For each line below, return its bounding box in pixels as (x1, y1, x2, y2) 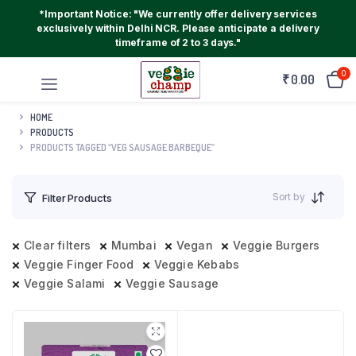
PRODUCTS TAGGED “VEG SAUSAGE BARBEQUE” (30, 141, 215, 153)
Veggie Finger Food (24, 257, 134, 271)
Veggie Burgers (232, 238, 320, 252)
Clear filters (24, 238, 91, 252)
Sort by (272, 191, 305, 203)
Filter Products (42, 191, 112, 204)
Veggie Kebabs (153, 257, 240, 271)
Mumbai (110, 238, 157, 252)
